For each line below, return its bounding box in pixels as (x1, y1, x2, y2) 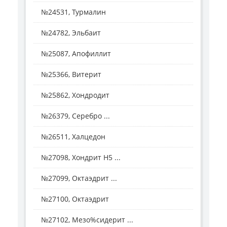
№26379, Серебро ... (41, 111, 110, 121)
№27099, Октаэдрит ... (41, 173, 117, 183)
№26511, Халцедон (41, 132, 105, 142)
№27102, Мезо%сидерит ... (41, 215, 133, 225)
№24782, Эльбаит (41, 28, 101, 38)
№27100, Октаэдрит (41, 194, 109, 204)
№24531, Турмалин (41, 7, 106, 17)
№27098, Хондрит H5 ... (41, 153, 121, 163)
